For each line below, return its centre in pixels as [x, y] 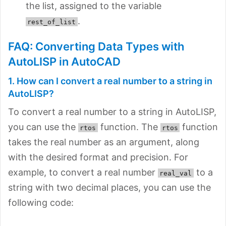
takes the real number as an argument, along [104, 142]
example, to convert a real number [83, 172]
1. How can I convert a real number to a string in [110, 81]
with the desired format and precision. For [98, 157]
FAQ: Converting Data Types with [96, 46]
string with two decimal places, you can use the [109, 187]
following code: [41, 202]
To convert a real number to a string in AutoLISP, [112, 111]
